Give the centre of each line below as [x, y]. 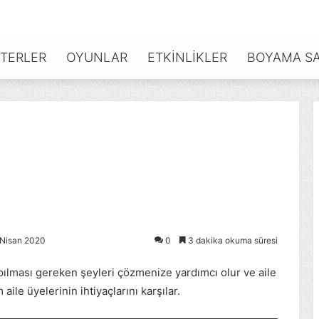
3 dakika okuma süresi [232, 240]
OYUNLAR [97, 57]
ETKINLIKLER [187, 57]
